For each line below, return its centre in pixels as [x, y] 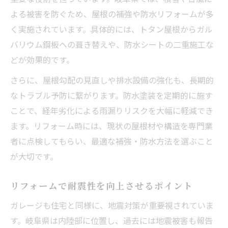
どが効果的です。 [42, 59]
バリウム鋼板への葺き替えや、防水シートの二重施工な [112, 44]
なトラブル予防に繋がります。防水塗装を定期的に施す [111, 95]
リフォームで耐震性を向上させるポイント [102, 185]
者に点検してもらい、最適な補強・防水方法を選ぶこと [112, 141]
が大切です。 [34, 156]
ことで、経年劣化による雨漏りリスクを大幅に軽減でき [112, 110]
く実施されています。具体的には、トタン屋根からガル [111, 29]
